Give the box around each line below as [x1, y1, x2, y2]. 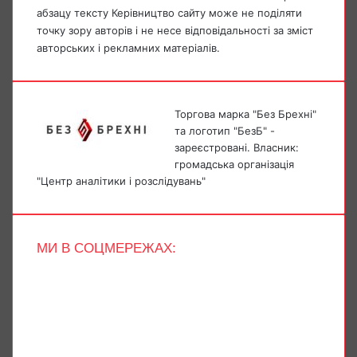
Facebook [37, 259, 85, 273]
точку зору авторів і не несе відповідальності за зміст [37, 24, 313, 37]
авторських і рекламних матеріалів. [37, 41, 220, 55]
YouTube [37, 292, 80, 306]
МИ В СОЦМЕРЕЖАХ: [37, 241, 176, 257]
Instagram [37, 309, 85, 323]
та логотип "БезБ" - [174, 124, 275, 138]
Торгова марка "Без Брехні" [174, 108, 316, 121]
